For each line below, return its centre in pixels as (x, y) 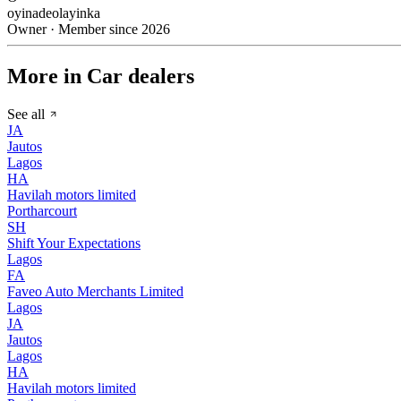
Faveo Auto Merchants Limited (95, 291)
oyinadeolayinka (54, 13)
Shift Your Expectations (74, 243)
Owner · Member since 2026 (89, 30)
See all (28, 114)
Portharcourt (42, 210)
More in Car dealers (101, 77)
